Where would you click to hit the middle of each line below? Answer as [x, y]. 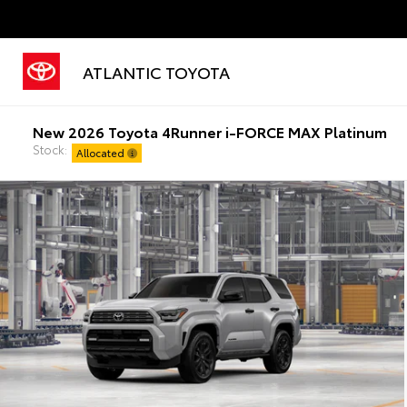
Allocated [101, 152]
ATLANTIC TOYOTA [156, 72]
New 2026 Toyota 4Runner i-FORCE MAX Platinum [209, 131]
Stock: [50, 149]
